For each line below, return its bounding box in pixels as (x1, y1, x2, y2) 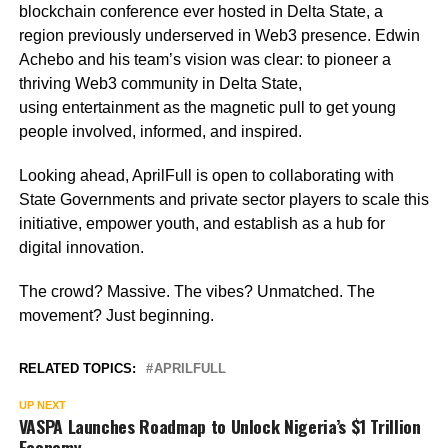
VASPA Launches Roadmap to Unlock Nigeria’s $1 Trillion (18, 412, 421, 439)
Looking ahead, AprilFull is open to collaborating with (18, 166, 394, 184)
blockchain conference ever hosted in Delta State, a (18, 2, 383, 20)
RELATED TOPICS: (18, 360, 136, 376)
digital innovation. (18, 238, 144, 256)
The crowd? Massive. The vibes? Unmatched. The (18, 282, 375, 300)
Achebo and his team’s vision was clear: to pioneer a (18, 50, 391, 68)
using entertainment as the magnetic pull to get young (18, 98, 396, 116)
